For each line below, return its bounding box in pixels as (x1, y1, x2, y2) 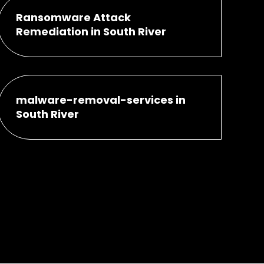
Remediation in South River (15, 24, 166, 39)
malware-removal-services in (15, 92, 186, 107)
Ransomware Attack (15, 9, 131, 25)
